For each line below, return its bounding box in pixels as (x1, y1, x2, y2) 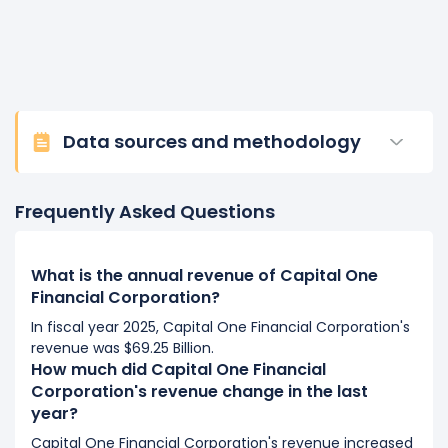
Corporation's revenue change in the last (31, 380, 368, 403)
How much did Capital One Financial (31, 358, 326, 381)
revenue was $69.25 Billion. (31, 338, 214, 358)
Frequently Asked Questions (15, 199, 275, 224)
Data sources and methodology (63, 129, 361, 154)
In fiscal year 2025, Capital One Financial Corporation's (31, 317, 410, 337)
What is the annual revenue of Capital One (31, 264, 378, 287)
